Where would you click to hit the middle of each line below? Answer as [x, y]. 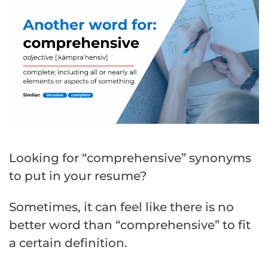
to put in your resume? [78, 176]
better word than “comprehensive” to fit [130, 225]
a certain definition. [68, 243]
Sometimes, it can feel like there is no [121, 207]
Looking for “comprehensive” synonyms [130, 158]
